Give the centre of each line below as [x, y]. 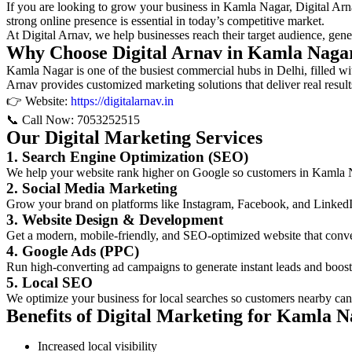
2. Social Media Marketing [92, 188]
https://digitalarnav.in [122, 101]
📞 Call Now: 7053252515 [73, 120]
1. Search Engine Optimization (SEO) [127, 157]
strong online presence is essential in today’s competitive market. [165, 21]
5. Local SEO [49, 282]
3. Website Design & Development [115, 220]
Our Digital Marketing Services [134, 137]
